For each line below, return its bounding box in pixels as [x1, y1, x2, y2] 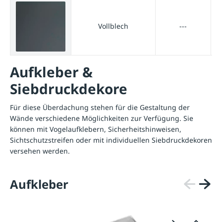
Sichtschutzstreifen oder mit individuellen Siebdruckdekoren [10, 135, 212, 145]
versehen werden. [10, 146, 70, 156]
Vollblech [98, 21, 128, 31]
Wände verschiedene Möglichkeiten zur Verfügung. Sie [10, 113, 193, 123]
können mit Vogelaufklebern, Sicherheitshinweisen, [10, 124, 181, 134]
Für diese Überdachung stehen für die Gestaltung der [10, 103, 190, 112]
